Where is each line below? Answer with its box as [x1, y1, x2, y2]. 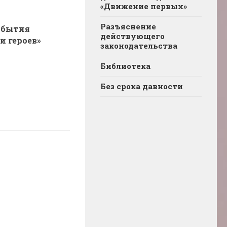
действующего [100, 30, 165, 41]
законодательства [100, 40, 177, 51]
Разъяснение [100, 21, 156, 31]
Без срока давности [100, 81, 183, 91]
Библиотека [100, 60, 150, 71]
